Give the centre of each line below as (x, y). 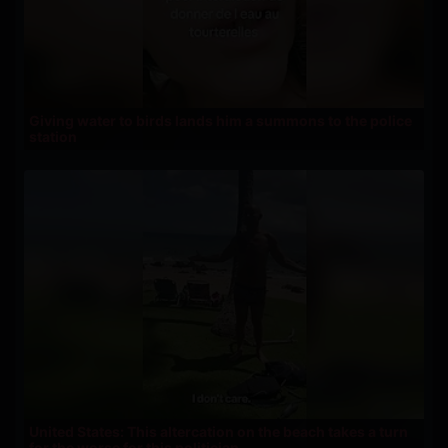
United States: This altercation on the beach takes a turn (218, 431)
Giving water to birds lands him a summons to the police (220, 120)
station (53, 136)
